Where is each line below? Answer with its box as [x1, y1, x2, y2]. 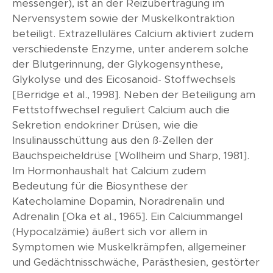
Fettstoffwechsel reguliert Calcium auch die [12, 105, 230, 115]
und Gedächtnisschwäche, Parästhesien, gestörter [12, 257, 260, 268]
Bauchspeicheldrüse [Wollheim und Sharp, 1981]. [12, 151, 249, 161]
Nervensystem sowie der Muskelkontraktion [12, 13, 235, 24]
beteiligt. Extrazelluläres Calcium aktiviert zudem [12, 29, 253, 39]
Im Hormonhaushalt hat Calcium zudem [12, 166, 206, 176]
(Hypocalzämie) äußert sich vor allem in [12, 227, 207, 237]
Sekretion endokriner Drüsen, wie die [12, 120, 198, 130]
